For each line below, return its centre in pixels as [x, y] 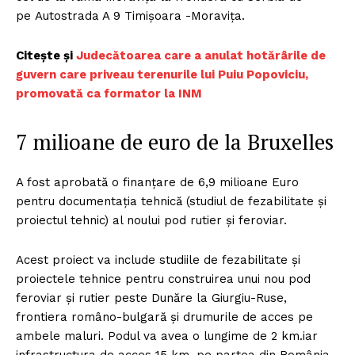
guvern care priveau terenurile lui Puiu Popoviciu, [162, 74]
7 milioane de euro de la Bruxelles [175, 141]
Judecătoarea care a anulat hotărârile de [201, 55]
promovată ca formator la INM [109, 93]
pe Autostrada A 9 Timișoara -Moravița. [132, 15]
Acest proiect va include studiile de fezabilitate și [158, 260]
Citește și [46, 55]
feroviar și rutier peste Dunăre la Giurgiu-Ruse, [151, 298]
